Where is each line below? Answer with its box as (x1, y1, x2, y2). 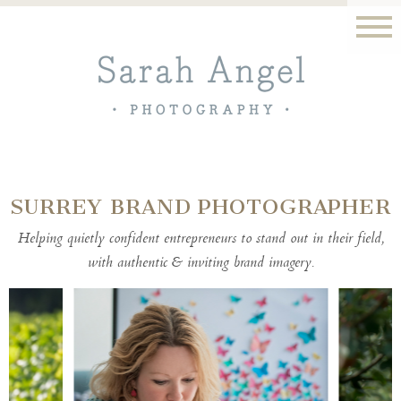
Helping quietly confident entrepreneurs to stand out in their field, (17, 226, 384, 252)
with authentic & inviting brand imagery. (87, 251, 314, 276)
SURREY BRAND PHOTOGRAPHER (10, 193, 391, 219)
